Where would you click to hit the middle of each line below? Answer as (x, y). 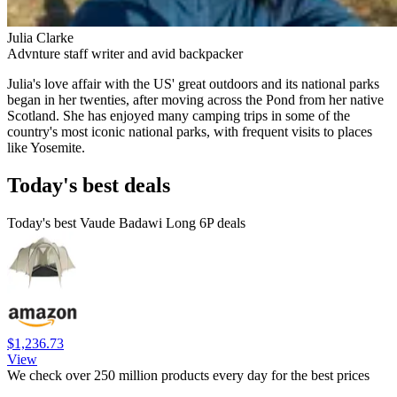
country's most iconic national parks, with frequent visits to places (190, 131)
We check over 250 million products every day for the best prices (188, 375)
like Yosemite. (46, 147)
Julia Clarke (40, 37)
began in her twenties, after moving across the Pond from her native (195, 99)
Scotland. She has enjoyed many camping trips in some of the (179, 115)
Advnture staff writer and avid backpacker (125, 53)
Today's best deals (89, 185)
